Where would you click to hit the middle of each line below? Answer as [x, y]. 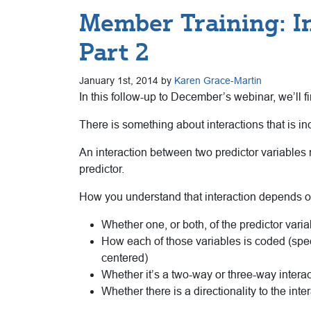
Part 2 [114, 52]
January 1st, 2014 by [127, 80]
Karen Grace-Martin [218, 80]
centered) [125, 258]
